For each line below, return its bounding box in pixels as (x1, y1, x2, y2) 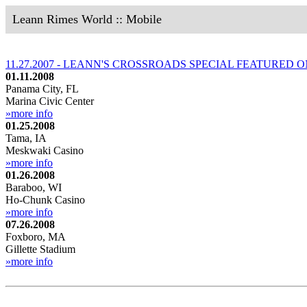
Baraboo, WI (5, 182, 62, 193)
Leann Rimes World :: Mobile (12, 12, 162, 26)
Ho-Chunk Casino (5, 194, 85, 206)
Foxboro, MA (5, 231, 66, 243)
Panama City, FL (5, 83, 79, 95)
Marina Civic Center (5, 95, 94, 107)
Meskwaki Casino (5, 145, 84, 156)
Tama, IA (5, 132, 47, 144)
